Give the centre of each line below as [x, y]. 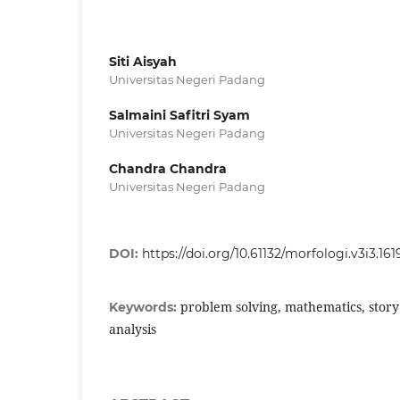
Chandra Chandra [168, 168]
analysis [133, 329]
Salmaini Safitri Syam [179, 115]
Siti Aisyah [143, 61]
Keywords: [145, 307]
